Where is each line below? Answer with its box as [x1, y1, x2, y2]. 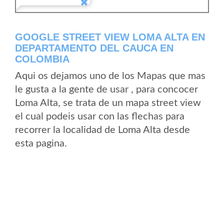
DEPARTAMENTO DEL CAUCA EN [15, 42, 173, 53]
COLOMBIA [15, 53, 69, 64]
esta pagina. [15, 138, 67, 148]
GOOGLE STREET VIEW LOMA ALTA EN [15, 31, 205, 42]
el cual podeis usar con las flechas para [15, 111, 184, 121]
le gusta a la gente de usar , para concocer [15, 84, 198, 94]
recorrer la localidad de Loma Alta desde [15, 125, 190, 135]
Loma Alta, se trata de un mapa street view [15, 98, 201, 108]
